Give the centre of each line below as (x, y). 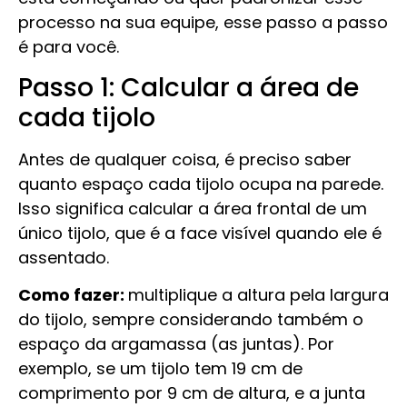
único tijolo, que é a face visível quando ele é (200, 233)
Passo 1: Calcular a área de (189, 87)
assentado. (64, 257)
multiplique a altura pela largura (258, 295)
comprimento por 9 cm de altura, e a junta (192, 393)
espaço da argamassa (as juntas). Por (176, 344)
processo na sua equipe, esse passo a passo (203, 23)
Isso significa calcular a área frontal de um (193, 208)
